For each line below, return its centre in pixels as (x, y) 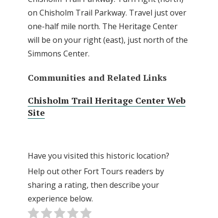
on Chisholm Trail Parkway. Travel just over (107, 13)
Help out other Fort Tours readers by (96, 172)
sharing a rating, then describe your (93, 185)
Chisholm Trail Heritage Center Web (107, 100)
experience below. (60, 199)
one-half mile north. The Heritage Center (103, 27)
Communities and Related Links (97, 77)
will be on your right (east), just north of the (108, 40)
